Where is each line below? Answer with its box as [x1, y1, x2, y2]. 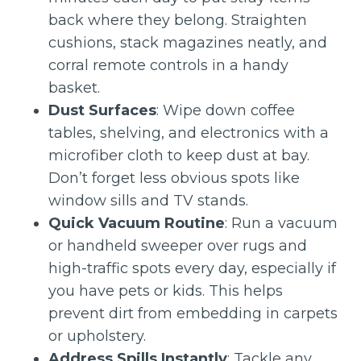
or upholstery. [48, 327, 146, 345]
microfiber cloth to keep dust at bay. [48, 147, 309, 164]
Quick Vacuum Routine [48, 214, 225, 232]
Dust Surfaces [48, 102, 156, 119]
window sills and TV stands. [48, 192, 248, 210]
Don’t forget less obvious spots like [48, 169, 300, 187]
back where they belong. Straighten [48, 11, 307, 29]
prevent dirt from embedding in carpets [48, 305, 338, 322]
